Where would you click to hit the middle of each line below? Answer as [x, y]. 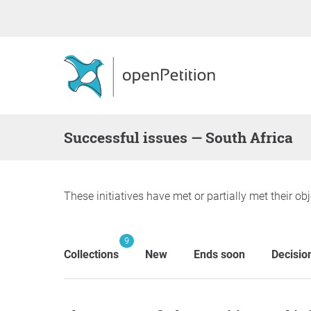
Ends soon [219, 254]
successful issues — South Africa [183, 137]
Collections [91, 254]
